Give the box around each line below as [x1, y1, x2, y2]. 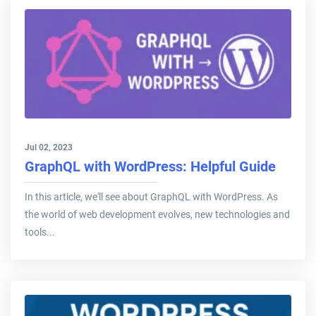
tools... [25, 226, 55, 238]
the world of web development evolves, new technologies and [25, 209, 290, 221]
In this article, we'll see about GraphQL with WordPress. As [25, 191, 278, 203]
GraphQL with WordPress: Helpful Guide [25, 158, 276, 176]
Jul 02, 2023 [25, 142, 73, 153]
